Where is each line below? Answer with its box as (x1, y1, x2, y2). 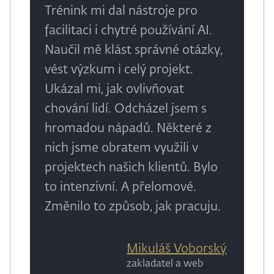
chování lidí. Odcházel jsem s (45, 103, 207, 116)
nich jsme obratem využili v (45, 142, 198, 155)
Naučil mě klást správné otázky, (45, 44, 223, 57)
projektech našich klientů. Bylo (45, 161, 218, 174)
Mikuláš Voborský (127, 243, 227, 256)
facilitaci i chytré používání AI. (45, 24, 212, 37)
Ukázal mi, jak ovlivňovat (45, 83, 184, 96)
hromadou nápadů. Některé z (45, 122, 212, 135)
